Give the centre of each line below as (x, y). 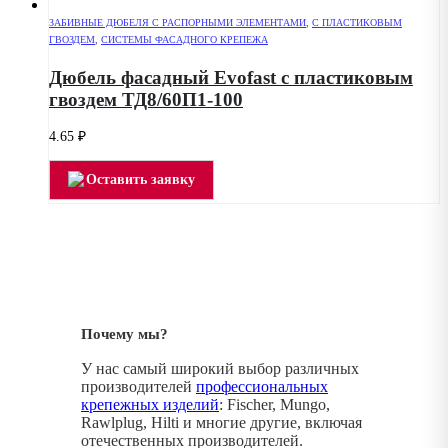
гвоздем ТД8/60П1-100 (146, 99)
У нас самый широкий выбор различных (220, 368)
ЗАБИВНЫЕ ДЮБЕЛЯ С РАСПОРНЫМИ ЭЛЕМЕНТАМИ (177, 23)
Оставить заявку (140, 179)
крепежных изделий (150, 404)
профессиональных (262, 386)
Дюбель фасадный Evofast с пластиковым (231, 77)
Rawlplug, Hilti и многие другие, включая (221, 422)
